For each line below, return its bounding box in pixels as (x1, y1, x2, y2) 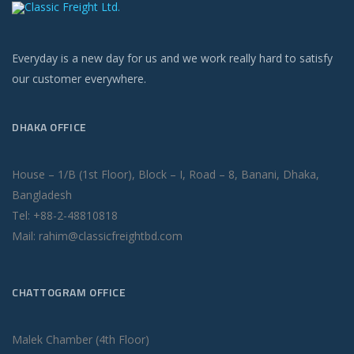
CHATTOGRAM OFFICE (12, 284, 126, 301)
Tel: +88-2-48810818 (12, 208, 118, 224)
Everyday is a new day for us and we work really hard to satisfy (12, 51, 333, 66)
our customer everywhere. (12, 71, 146, 87)
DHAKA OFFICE (12, 119, 87, 136)
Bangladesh (12, 187, 72, 203)
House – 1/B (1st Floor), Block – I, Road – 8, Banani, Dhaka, (12, 167, 319, 183)
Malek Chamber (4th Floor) (12, 332, 149, 348)
